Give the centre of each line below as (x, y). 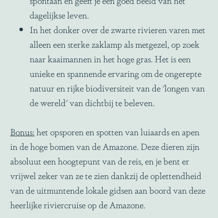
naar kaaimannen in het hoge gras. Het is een (110, 58)
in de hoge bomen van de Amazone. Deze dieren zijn (105, 146)
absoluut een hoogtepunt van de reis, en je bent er (100, 161)
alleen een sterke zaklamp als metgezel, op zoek (115, 44)
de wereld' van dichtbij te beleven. (92, 102)
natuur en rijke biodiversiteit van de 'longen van (117, 88)
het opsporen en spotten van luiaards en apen (117, 131)
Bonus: (22, 131)
